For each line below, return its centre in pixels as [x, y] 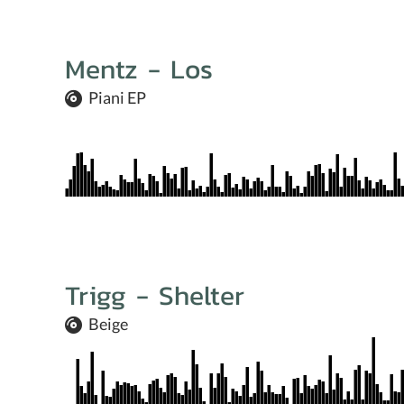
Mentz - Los [139, 69]
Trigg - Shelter [155, 295]
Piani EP [117, 97]
